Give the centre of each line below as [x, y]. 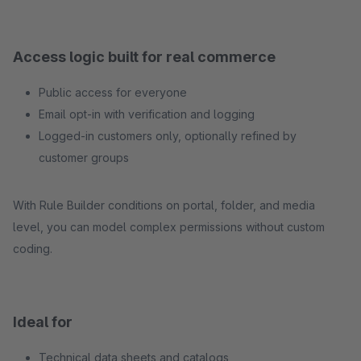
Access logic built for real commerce [144, 57]
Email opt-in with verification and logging [147, 114]
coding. [33, 249]
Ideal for [43, 322]
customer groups [84, 158]
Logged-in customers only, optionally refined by [168, 136]
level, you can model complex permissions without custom [169, 227]
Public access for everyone [113, 92]
